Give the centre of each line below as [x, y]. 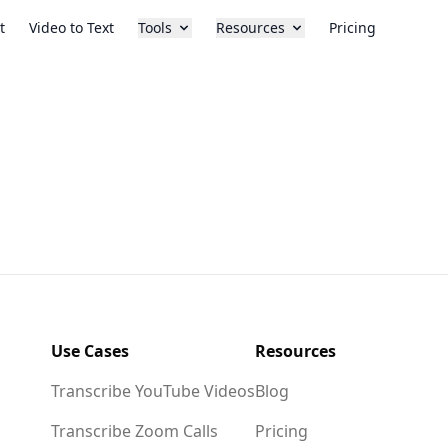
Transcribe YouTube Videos [153, 391]
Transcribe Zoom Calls [134, 431]
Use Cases [90, 351]
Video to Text [71, 27]
